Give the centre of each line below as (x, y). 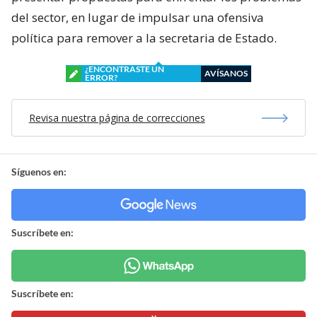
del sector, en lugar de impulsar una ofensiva (138, 18)
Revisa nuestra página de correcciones (117, 118)
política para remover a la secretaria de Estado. (144, 38)
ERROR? (101, 78)
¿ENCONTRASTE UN (125, 69)
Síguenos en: (39, 172)
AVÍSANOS (226, 74)
